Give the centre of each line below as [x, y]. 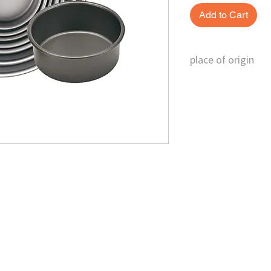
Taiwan [206, 83]
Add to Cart [224, 15]
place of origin [222, 60]
